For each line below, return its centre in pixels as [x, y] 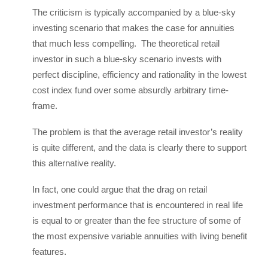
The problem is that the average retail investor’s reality [138, 132]
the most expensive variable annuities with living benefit [140, 236]
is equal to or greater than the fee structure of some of [136, 220]
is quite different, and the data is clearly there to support [139, 147]
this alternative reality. [77, 163]
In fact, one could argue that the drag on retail [120, 189]
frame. [45, 106]
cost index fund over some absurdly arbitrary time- [130, 90]
